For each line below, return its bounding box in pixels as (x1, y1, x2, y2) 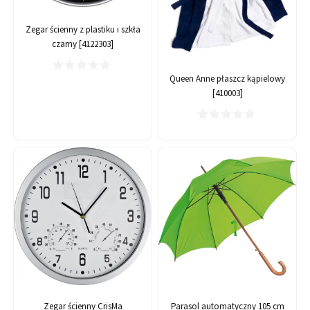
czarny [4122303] (52, 38, 113, 51)
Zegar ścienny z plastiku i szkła (25, 24, 140, 36)
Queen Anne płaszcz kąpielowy (170, 72, 285, 84)
